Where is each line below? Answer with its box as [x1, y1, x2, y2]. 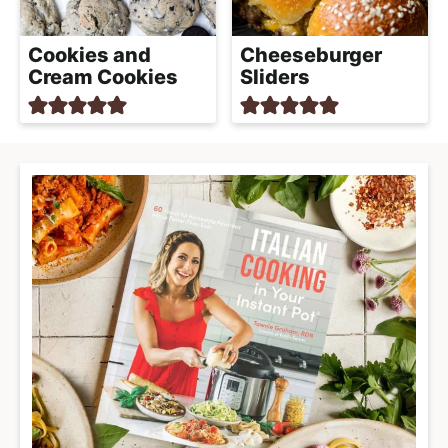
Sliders [240, 64, 310, 89]
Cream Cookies [28, 64, 178, 89]
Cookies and [28, 42, 151, 67]
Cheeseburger [240, 42, 382, 67]
